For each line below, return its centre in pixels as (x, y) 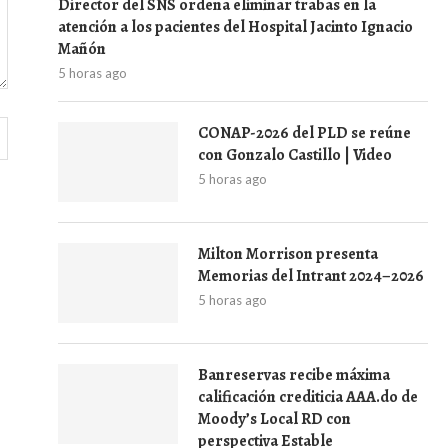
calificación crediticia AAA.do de (308, 397)
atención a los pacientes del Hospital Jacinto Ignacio (235, 27)
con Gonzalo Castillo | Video (295, 155)
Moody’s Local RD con (274, 419)
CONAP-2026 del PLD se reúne (304, 133)
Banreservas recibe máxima (294, 375)
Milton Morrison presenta (288, 254)
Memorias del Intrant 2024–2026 (311, 276)
